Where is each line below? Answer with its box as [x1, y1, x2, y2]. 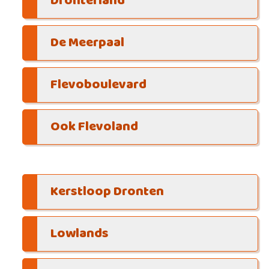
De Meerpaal [50, 32, 124, 54]
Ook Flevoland [50, 116, 138, 138]
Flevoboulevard [50, 74, 147, 96]
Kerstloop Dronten [50, 181, 164, 202]
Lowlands [50, 223, 109, 244]
